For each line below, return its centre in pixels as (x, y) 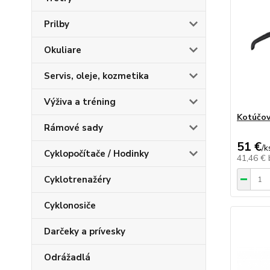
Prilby (57, 24)
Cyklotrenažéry (77, 180)
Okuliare (63, 50)
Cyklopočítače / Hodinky (96, 154)
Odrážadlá (67, 257)
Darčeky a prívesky (85, 231)
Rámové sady (74, 128)
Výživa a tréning (80, 102)
